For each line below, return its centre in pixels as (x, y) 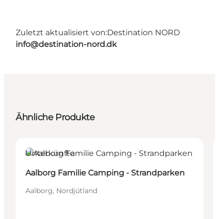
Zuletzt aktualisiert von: (61, 32)
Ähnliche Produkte (55, 117)
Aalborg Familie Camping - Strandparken (105, 173)
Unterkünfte (50, 153)
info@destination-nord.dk (66, 44)
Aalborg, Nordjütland (61, 190)
